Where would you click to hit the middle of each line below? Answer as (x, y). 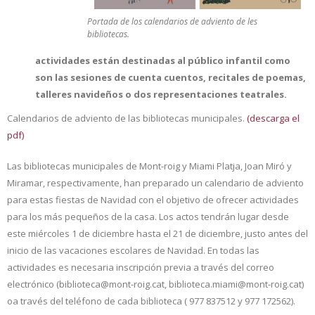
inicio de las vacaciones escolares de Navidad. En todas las (133, 250)
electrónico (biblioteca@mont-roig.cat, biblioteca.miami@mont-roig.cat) (155, 284)
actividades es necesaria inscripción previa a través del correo (141, 267)
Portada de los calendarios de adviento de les (172, 21)
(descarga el (273, 118)
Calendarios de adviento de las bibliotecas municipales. (127, 118)
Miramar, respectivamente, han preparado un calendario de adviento (155, 182)
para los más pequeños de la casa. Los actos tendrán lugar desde (148, 216)
